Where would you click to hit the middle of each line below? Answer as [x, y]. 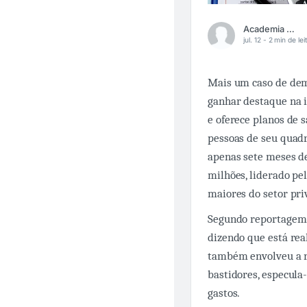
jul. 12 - [256, 39]
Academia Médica [291, 29]
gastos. [224, 293]
